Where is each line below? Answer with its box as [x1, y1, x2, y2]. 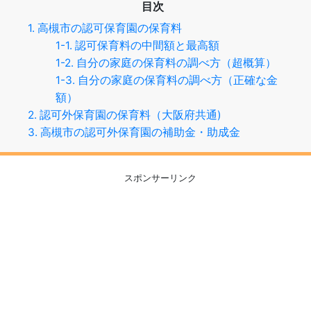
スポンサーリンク [124, 173, 196, 184]
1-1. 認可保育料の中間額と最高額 [56, 39, 219, 53]
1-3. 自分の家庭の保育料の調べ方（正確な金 [56, 74, 278, 87]
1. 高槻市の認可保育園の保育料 [28, 22, 182, 35]
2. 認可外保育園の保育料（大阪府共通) [28, 108, 221, 122]
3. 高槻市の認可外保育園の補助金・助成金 [28, 126, 240, 140]
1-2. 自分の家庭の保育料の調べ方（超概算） [56, 56, 276, 70]
